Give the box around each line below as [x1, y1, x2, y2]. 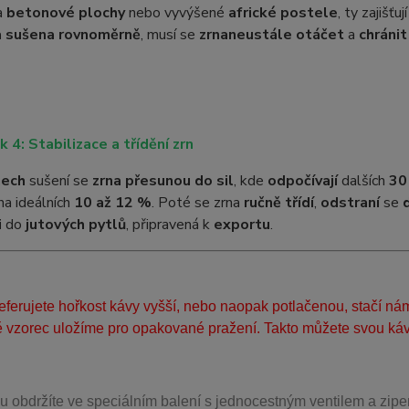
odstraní [320, 193, 380, 213]
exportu [213, 215, 270, 235]
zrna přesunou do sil [91, 171, 234, 191]
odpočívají [267, 171, 338, 191]
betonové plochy [5, 3, 125, 23]
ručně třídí [243, 193, 314, 213]
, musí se [140, 25, 199, 45]
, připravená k [125, 215, 214, 235]
